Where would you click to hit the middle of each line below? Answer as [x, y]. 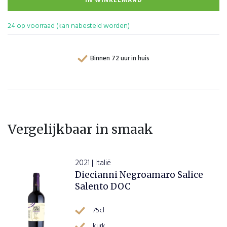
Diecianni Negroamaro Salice [139, 175]
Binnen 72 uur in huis [120, 59]
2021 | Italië [93, 163]
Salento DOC [102, 186]
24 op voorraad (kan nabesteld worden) [69, 26]
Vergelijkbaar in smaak [80, 129]
